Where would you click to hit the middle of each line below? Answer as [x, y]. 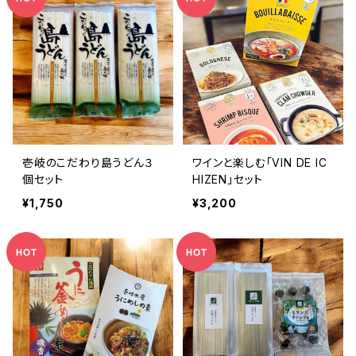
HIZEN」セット [228, 179]
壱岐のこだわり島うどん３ [88, 163]
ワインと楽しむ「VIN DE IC [260, 163]
